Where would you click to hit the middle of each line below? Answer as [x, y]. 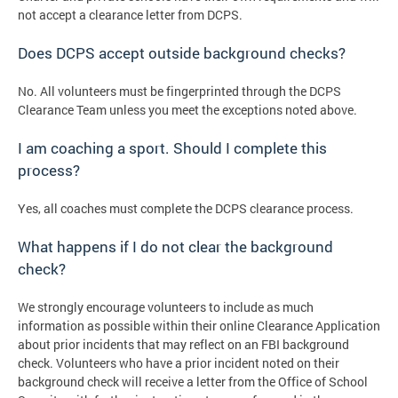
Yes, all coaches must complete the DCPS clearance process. [187, 208]
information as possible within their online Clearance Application [199, 325]
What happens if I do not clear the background [175, 246]
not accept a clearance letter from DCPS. [130, 14]
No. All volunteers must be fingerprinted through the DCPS [179, 91]
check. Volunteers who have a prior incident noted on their [179, 362]
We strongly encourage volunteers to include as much [166, 306]
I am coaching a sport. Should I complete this [172, 147]
